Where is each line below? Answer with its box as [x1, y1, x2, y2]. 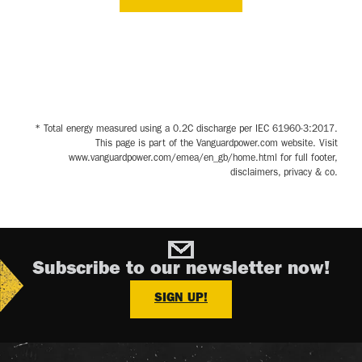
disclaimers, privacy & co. [230, 168, 338, 179]
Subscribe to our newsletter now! [32, 260, 330, 280]
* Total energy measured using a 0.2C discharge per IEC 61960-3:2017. [35, 124, 338, 135]
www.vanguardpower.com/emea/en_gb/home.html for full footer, [69, 154, 338, 164]
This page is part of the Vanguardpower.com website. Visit [95, 139, 338, 149]
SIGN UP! [154, 293, 208, 305]
